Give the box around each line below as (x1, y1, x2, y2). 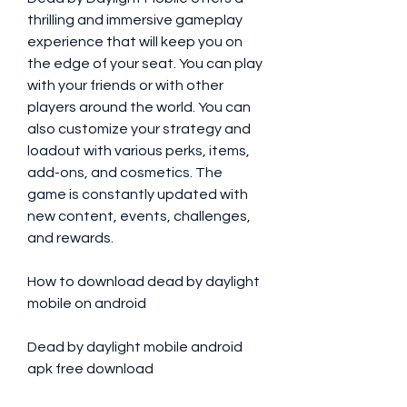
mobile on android (27, 296, 146, 311)
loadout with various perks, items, (27, 144, 250, 158)
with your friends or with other (27, 78, 223, 93)
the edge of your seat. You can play (27, 56, 263, 71)
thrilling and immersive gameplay (27, 13, 243, 27)
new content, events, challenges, (27, 209, 251, 223)
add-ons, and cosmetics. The (27, 165, 223, 180)
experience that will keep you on (27, 35, 243, 49)
